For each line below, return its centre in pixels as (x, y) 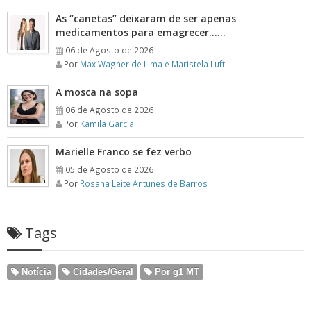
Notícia (35, 272)
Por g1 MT (176, 272)
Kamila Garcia (107, 124)
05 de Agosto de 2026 (109, 169)
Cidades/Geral (102, 272)
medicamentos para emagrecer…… (141, 32)
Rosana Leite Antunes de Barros (144, 183)
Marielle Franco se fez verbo (124, 152)
